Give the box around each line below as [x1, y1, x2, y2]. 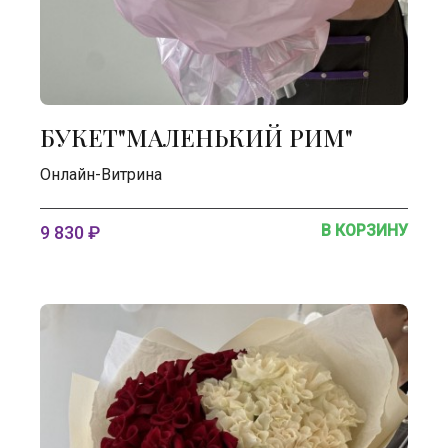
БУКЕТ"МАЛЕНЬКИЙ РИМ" [40, 121, 353, 153]
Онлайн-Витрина [40, 165, 162, 184]
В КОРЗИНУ [321, 221, 408, 240]
